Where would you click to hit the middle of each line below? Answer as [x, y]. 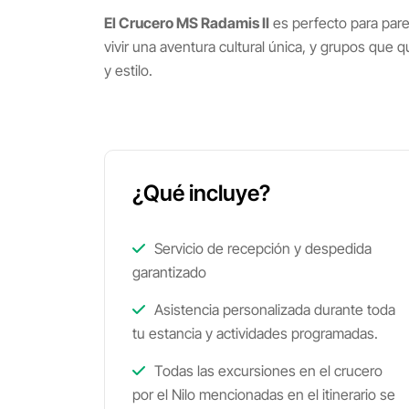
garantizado [169, 272]
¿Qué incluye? [201, 193]
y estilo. [128, 70]
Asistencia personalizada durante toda [273, 309]
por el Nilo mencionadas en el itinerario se [264, 394]
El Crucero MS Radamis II [187, 23]
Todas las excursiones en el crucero [267, 371]
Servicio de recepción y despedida [261, 248]
